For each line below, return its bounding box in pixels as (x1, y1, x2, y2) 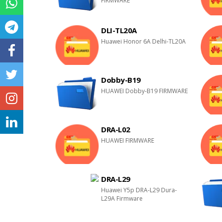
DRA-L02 (101, 124, 130, 134)
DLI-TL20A (101, 25, 137, 35)
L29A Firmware (101, 194, 143, 203)
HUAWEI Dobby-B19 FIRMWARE (101, 87, 188, 95)
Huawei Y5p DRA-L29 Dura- (101, 186, 177, 194)
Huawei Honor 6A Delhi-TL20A (101, 37, 186, 46)
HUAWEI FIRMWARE (101, 136, 155, 145)
